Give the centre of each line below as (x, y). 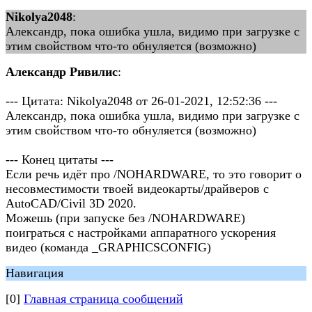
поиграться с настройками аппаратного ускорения (141, 233)
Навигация (34, 273)
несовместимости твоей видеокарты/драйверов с (137, 189)
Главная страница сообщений (103, 299)
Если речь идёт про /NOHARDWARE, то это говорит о (154, 174)
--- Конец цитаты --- (60, 159)
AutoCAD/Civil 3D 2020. (71, 203)
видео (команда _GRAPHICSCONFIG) (108, 247)
